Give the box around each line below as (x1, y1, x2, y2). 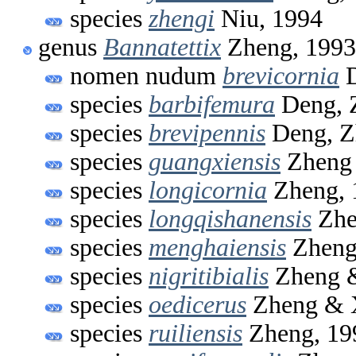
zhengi (149, 4, 215, 33)
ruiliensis (149, 319, 242, 347)
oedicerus (149, 290, 246, 319)
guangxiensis (149, 147, 281, 176)
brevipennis (149, 118, 265, 147)
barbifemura (149, 90, 275, 118)
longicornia (149, 176, 267, 204)
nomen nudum (70, 61, 222, 90)
